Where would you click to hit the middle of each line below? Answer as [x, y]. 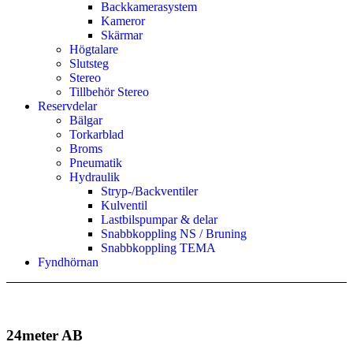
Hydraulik [95, 176]
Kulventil [124, 205]
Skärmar [122, 35]
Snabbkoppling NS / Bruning [174, 233]
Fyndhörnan [68, 262]
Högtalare [94, 49]
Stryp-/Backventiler [149, 191]
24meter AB [45, 336]
